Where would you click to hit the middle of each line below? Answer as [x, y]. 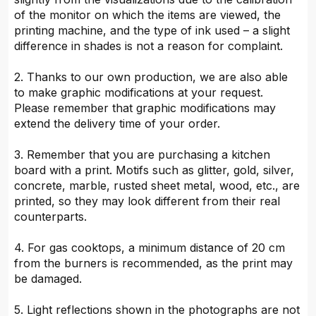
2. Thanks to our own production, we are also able [151, 77]
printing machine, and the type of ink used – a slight [152, 31]
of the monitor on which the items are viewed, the [148, 15]
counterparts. [51, 217]
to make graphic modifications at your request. [139, 93]
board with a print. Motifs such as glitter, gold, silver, [154, 170]
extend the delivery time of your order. [117, 124]
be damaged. [48, 279]
